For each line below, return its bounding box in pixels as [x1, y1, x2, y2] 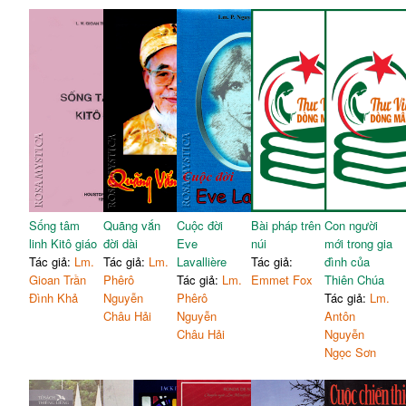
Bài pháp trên [250, 216, 321, 234]
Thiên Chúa [324, 270, 385, 288]
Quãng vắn [102, 216, 160, 234]
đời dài [102, 234, 138, 252]
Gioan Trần [29, 270, 87, 288]
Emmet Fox [250, 270, 313, 288]
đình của [324, 252, 371, 270]
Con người [324, 216, 379, 234]
